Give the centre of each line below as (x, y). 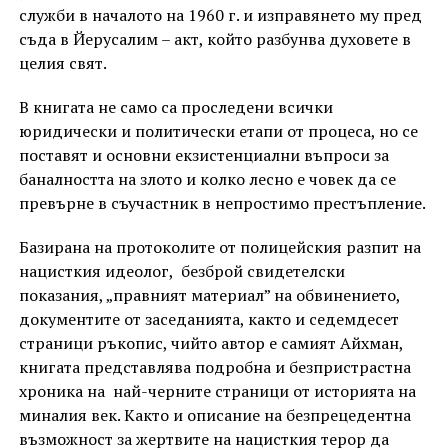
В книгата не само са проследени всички (175, 107)
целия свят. (62, 63)
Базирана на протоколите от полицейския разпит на (219, 247)
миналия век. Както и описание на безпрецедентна (214, 415)
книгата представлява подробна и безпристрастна (214, 367)
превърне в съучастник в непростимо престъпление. (222, 203)
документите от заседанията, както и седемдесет (208, 319)
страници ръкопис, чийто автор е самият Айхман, (210, 343)
